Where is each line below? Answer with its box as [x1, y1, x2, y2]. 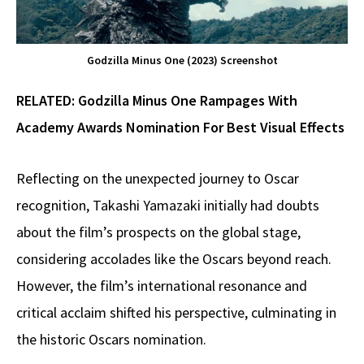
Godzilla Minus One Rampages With [78, 90, 297, 110]
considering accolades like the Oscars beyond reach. [16, 249, 331, 268]
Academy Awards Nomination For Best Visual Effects [16, 117, 344, 136]
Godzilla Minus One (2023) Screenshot [86, 52, 278, 67]
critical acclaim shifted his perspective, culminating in [16, 302, 336, 322]
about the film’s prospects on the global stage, [16, 222, 301, 241]
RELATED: [16, 90, 78, 110]
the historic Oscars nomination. [16, 329, 206, 349]
